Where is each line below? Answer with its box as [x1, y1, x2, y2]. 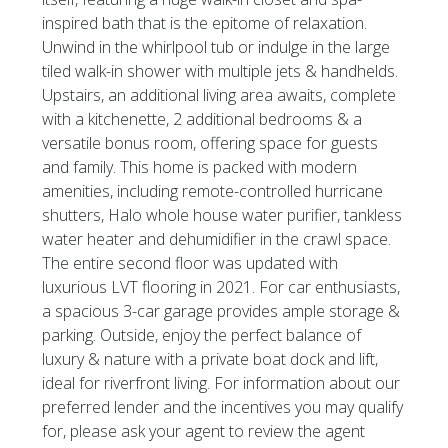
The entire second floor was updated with [42, 252, 339, 274]
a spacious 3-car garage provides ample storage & [42, 300, 401, 322]
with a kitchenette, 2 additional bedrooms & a [42, 108, 363, 130]
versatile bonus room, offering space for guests [42, 132, 379, 154]
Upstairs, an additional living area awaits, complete [42, 84, 397, 106]
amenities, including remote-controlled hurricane [42, 180, 384, 202]
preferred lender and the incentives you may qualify [42, 396, 404, 418]
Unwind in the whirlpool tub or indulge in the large [42, 36, 391, 58]
